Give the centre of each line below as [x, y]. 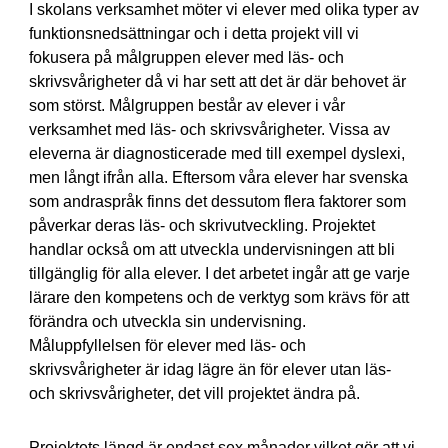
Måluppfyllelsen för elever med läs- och [167, 345]
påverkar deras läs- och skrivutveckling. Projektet [201, 225]
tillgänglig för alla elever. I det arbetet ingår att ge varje [219, 273]
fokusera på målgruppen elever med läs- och [186, 57]
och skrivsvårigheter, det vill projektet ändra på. [194, 393]
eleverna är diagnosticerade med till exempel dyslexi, [216, 153]
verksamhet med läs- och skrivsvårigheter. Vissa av [209, 129]
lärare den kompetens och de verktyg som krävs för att [218, 297]
